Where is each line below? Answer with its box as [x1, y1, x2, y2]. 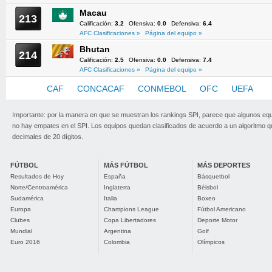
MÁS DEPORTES [197, 161, 250, 169]
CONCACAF [77, 84, 124, 93]
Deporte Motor [197, 217, 237, 223]
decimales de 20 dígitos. [12, 133, 83, 140]
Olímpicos [197, 239, 225, 245]
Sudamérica [10, 195, 44, 202]
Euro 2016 [10, 239, 40, 245]
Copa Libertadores [104, 217, 156, 223]
